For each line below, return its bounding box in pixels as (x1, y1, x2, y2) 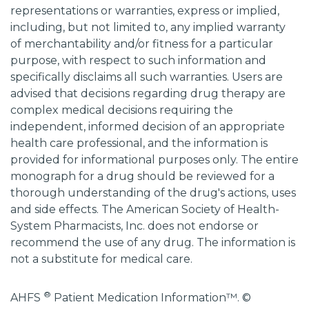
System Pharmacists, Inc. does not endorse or (10, 219, 259, 232)
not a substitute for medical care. (10, 252, 192, 266)
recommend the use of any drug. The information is (10, 236, 295, 249)
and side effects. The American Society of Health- (10, 203, 279, 216)
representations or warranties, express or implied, (10, 4, 279, 17)
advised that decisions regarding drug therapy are (10, 87, 286, 100)
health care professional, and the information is (10, 137, 268, 150)
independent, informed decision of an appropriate (10, 120, 285, 133)
